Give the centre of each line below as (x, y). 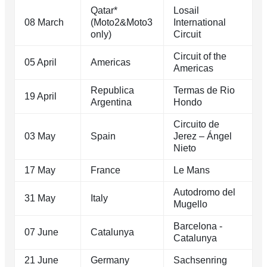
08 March (44, 23)
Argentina (111, 103)
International (200, 23)
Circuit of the (200, 57)
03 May (40, 136)
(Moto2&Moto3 (122, 23)
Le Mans (192, 170)
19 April (41, 97)
